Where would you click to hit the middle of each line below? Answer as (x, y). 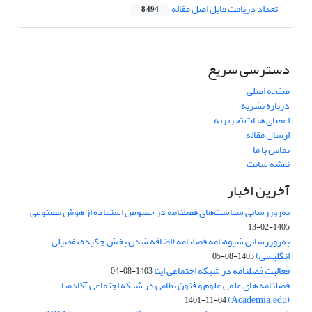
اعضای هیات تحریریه (252, 120)
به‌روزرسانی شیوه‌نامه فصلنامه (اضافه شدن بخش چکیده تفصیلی (171, 242)
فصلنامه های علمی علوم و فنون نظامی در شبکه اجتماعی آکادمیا (175, 286)
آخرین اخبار (258, 191)
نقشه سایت (268, 164)
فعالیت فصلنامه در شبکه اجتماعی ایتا (222, 271)
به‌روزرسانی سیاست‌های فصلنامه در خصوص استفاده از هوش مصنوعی (160, 212)
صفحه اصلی (268, 91)
